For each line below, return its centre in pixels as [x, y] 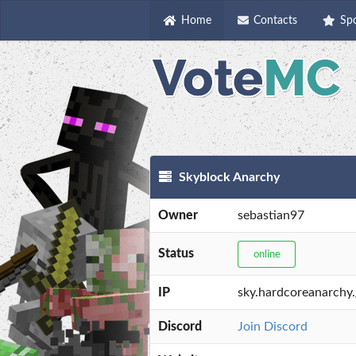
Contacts [276, 20]
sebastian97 [271, 216]
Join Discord [273, 327]
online [267, 254]
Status [176, 254]
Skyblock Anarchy [228, 178]
